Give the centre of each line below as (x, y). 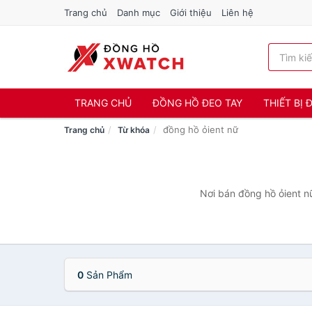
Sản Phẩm (108, 275)
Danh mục (139, 13)
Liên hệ (237, 13)
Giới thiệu (191, 13)
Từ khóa (134, 130)
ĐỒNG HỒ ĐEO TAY (197, 103)
